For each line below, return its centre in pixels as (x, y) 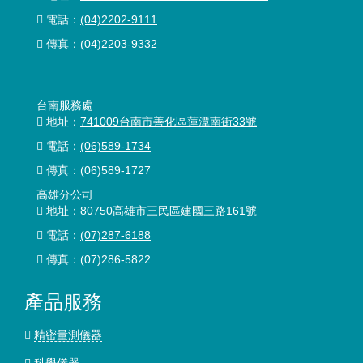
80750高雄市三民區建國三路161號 (169, 211)
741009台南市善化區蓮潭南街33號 (169, 122)
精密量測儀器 (68, 335)
